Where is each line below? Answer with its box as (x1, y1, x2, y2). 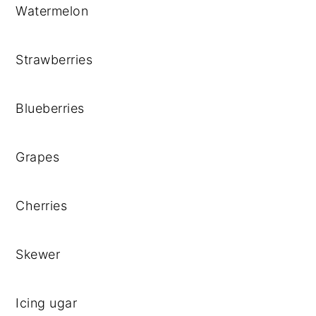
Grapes (16, 150, 60, 164)
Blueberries (16, 101, 85, 116)
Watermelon (16, 4, 89, 18)
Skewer (16, 247, 61, 262)
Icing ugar (16, 296, 78, 310)
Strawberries (16, 52, 93, 67)
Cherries (16, 198, 68, 213)
